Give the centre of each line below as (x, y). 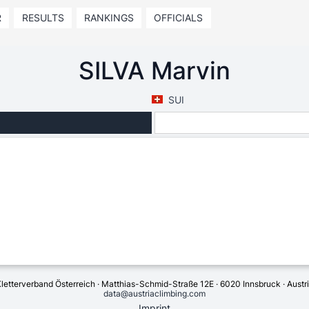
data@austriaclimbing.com (154, 293)
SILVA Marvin (154, 70)
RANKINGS (109, 18)
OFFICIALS (179, 18)
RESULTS (43, 18)
